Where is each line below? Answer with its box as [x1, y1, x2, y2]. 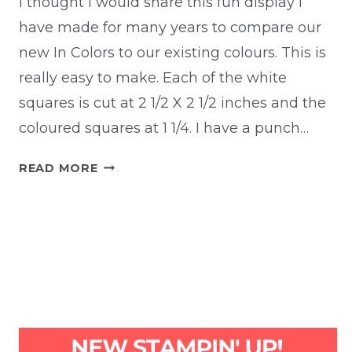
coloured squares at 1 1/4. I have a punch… [19, 119, 309, 137]
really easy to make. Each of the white [19, 69, 287, 87]
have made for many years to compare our [19, 19, 321, 37]
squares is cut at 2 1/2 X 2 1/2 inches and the [19, 94, 326, 112]
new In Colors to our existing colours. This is [19, 44, 326, 62]
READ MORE [19, 161, 98, 176]
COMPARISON [97, 196, 188, 211]
